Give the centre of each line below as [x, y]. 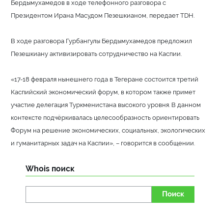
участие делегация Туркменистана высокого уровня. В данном [106, 104]
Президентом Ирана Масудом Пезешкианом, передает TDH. [103, 15]
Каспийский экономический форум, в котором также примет [103, 92]
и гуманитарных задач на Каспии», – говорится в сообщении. [103, 143]
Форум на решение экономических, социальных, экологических [108, 130]
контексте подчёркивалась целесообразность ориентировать [105, 117]
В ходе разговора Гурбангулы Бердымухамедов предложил [102, 41]
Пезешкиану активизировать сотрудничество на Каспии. [96, 53]
